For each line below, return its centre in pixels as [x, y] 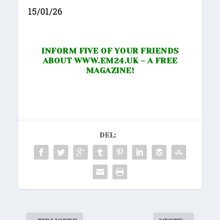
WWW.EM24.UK [106, 61]
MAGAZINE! [110, 71]
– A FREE [158, 61]
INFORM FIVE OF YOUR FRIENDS [110, 51]
